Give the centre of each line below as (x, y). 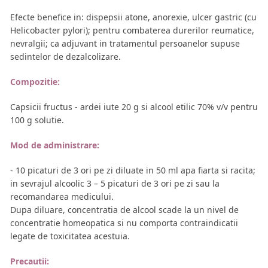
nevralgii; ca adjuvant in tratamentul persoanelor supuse (125, 44)
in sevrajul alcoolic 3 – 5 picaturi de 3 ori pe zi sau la (115, 184)
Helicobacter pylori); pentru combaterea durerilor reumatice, (132, 31)
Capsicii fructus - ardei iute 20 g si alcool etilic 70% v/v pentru (134, 107)
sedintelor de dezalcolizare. (66, 57)
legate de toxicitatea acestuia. (70, 236)
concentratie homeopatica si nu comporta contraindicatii (124, 223)
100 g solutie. (37, 120)
